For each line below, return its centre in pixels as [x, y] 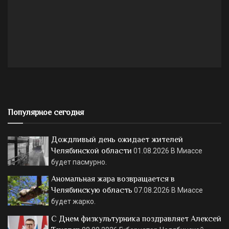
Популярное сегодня [46, 112]
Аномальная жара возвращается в [113, 179]
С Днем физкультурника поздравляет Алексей [136, 219]
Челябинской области [91, 151]
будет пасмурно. [79, 162]
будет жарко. [73, 202]
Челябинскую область [92, 190]
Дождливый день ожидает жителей [117, 139]
